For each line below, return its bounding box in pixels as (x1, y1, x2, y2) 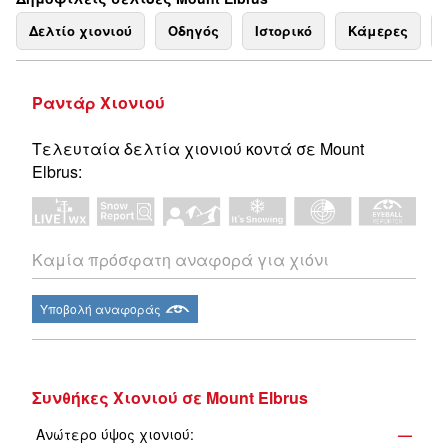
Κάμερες (348, 21, 408, 40)
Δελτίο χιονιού (29, 21, 132, 40)
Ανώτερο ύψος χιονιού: (36, 424, 194, 445)
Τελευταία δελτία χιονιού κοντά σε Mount (32, 137, 364, 160)
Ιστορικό (255, 21, 312, 40)
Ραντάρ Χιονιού (32, 91, 165, 114)
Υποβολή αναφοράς (40, 300, 161, 318)
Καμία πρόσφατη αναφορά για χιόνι (32, 248, 329, 272)
